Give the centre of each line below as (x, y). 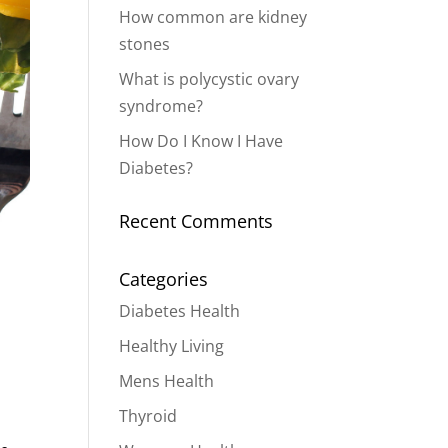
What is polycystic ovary (209, 79)
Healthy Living (172, 346)
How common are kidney (213, 17)
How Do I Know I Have (201, 141)
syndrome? (161, 106)
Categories (164, 279)
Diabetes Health (180, 311)
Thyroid (148, 416)
